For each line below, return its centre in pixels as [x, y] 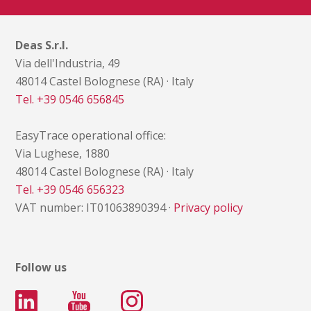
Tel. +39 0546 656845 [70, 99]
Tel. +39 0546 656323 [70, 189]
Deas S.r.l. [42, 45]
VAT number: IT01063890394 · [95, 207]
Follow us [41, 267]
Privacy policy [209, 207]
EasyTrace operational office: [91, 135]
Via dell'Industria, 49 [68, 63]
